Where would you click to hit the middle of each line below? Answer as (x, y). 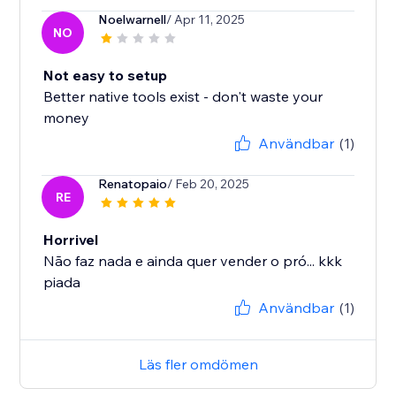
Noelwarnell (133, 20)
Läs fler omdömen (198, 365)
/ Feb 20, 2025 (209, 184)
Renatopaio (133, 184)
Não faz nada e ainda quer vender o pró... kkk (193, 261)
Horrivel (71, 240)
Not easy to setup (106, 76)
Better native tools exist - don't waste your (183, 97)
